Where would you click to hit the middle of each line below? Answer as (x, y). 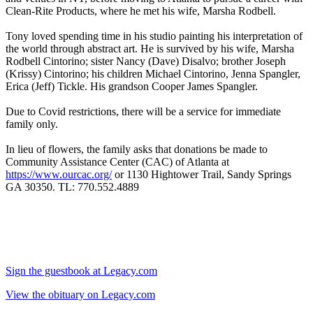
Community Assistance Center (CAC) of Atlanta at (117, 162)
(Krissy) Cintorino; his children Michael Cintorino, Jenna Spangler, (153, 74)
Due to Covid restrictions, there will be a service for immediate (143, 112)
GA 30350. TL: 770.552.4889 (72, 187)
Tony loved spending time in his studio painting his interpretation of (154, 36)
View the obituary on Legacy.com (80, 295)
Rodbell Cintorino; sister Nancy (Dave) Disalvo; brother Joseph (146, 61)
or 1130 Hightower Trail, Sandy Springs (202, 175)
